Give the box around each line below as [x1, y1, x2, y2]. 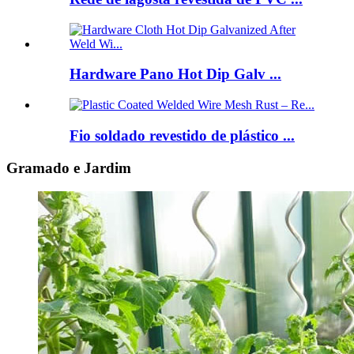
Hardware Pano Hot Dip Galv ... [70, 66, 281, 83]
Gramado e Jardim [6, 159, 131, 176]
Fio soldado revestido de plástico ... [70, 126, 295, 144]
